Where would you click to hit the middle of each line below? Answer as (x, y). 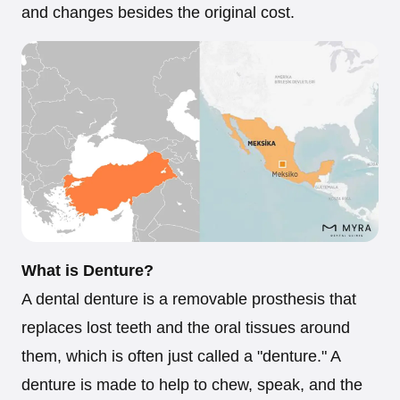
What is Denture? (87, 270)
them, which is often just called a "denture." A (181, 356)
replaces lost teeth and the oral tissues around (186, 327)
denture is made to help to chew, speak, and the (192, 384)
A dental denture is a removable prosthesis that (189, 299)
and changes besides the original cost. (158, 12)
